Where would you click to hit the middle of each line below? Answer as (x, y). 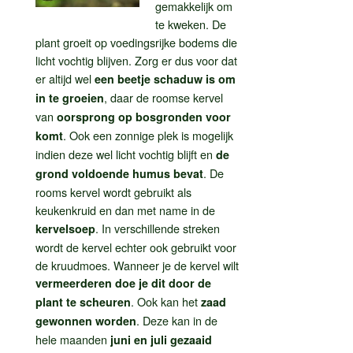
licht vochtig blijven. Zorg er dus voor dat (136, 60)
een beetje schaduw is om (165, 78)
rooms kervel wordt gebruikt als (113, 191)
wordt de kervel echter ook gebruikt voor (136, 247)
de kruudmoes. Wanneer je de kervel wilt (137, 265)
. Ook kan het (166, 301)
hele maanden (73, 339)
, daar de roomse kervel (163, 97)
